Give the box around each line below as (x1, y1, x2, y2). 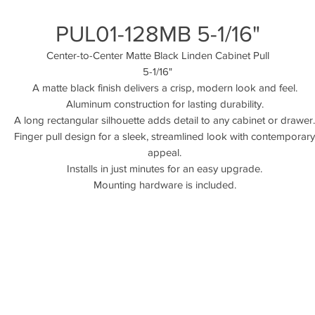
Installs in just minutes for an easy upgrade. (67, 162, 262, 174)
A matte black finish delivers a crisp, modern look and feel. (32, 82, 297, 94)
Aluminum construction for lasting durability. (65, 98, 264, 110)
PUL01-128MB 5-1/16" (55, 21, 260, 46)
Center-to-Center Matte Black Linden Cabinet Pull (46, 49, 269, 61)
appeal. (148, 146, 181, 158)
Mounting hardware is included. (93, 179, 236, 191)
